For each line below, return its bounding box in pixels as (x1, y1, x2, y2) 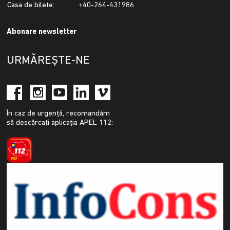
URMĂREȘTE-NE (7, 55, 90, 67)
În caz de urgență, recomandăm (7, 110, 110, 118)
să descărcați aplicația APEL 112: (7, 119, 113, 127)
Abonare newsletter (7, 28, 77, 36)
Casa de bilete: (7, 2, 55, 10)
